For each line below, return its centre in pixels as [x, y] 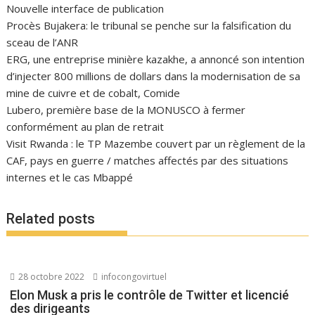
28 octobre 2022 [51, 276]
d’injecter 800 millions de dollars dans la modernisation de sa [154, 76]
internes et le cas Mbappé [70, 177]
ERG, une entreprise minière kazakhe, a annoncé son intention [156, 59]
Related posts [51, 218]
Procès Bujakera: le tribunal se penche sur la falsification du [149, 25]
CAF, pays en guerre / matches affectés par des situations [148, 160]
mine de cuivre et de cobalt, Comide [94, 93]
